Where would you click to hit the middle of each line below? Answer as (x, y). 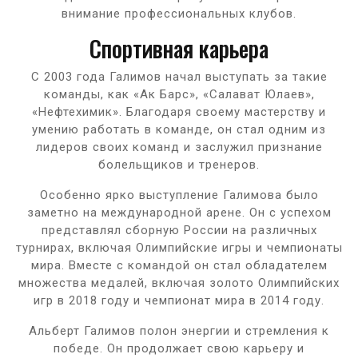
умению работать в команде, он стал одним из (179, 129)
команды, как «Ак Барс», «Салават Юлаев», (179, 94)
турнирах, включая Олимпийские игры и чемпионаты (179, 247)
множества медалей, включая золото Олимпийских (179, 282)
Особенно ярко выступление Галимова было (179, 195)
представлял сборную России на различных (179, 230)
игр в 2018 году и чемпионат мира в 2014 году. (179, 300)
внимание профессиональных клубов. (179, 13)
